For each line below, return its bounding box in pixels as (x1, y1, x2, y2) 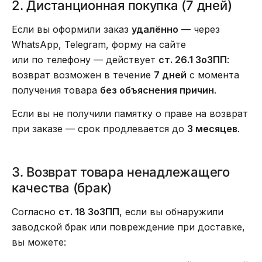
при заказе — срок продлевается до (12, 123, 187, 135)
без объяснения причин (100, 84, 214, 96)
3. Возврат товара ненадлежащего (12, 164, 230, 180)
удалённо (132, 23, 178, 35)
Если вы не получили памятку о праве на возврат (12, 108, 248, 119)
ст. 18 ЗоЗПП (58, 206, 119, 218)
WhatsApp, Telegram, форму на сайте (12, 39, 186, 50)
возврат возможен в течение (12, 69, 154, 81)
